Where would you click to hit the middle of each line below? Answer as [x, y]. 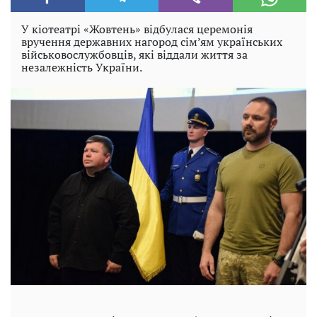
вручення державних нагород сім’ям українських [152, 42]
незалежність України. [82, 67]
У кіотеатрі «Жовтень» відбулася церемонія [137, 29]
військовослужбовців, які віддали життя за [134, 54]
